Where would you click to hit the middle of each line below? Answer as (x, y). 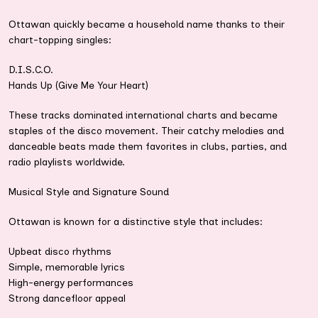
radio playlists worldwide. (67, 163)
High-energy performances (71, 283)
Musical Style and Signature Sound (89, 192)
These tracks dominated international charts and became (143, 116)
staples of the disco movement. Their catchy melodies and (146, 131)
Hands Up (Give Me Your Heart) (78, 86)
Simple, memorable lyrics (67, 268)
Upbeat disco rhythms (60, 252)
